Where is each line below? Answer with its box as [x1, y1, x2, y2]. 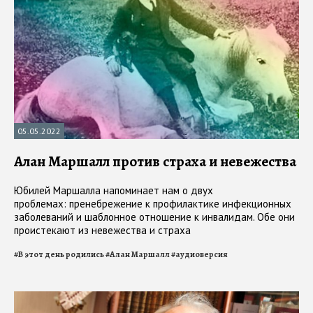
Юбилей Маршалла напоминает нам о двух [14, 183, 213, 197]
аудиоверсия [175, 248, 228, 260]
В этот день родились [18, 248, 104, 260]
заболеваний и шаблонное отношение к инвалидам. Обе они [14, 210, 295, 224]
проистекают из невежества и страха [14, 223, 191, 237]
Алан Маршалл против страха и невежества [14, 151, 296, 171]
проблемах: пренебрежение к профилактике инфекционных [14, 196, 291, 210]
